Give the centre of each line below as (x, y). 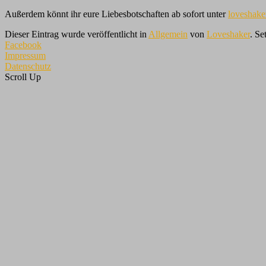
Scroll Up (23, 77)
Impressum (25, 55)
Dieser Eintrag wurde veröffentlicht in (77, 34)
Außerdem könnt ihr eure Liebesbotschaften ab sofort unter (116, 14)
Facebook (23, 45)
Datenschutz (28, 66)
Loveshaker (228, 34)
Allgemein (168, 34)
